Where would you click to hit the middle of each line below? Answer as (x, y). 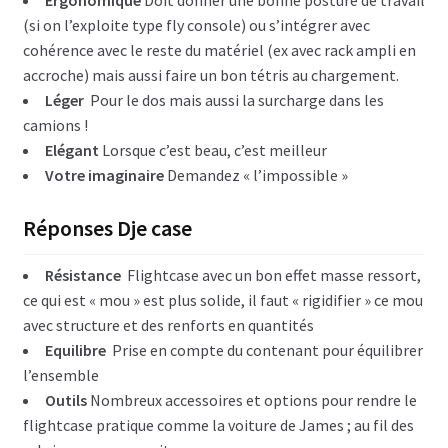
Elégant (71, 150)
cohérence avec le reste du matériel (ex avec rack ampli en (219, 50)
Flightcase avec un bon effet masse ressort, (270, 274)
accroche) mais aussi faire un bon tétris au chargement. (210, 75)
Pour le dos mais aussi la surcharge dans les (235, 100)
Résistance (82, 274)
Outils (65, 399)
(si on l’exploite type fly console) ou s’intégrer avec (196, 25)
